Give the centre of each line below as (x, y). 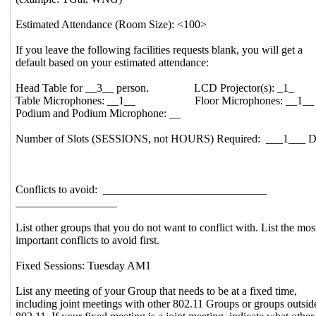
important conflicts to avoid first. (88, 240)
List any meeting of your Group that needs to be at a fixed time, (157, 291)
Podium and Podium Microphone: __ (98, 113)
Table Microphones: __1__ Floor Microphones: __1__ (165, 100)
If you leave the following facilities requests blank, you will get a (159, 49)
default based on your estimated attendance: (113, 62)
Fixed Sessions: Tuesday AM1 (84, 265)
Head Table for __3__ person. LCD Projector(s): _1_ (155, 87)
